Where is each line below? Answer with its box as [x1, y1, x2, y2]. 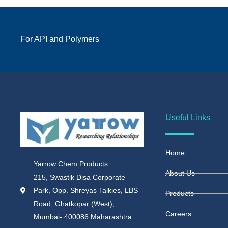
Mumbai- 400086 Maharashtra [34, 213, 132, 221]
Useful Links [165, 113, 210, 122]
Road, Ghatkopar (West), [34, 199, 115, 208]
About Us [165, 169, 195, 178]
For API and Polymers [20, 35, 99, 44]
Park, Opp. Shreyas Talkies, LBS [34, 186, 138, 195]
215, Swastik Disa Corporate [34, 173, 126, 182]
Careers [165, 210, 191, 218]
